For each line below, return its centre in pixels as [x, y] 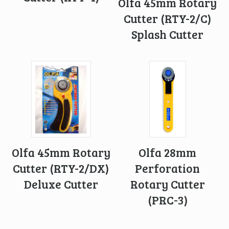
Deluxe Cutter [61, 184]
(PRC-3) [167, 200]
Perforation [168, 168]
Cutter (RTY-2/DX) [61, 168]
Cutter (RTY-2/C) [168, 18]
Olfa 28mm [168, 153]
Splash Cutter [168, 34]
